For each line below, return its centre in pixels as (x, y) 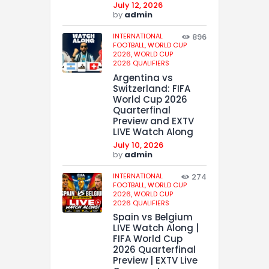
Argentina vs (143, 77)
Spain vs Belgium (153, 217)
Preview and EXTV (153, 121)
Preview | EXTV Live (155, 261)
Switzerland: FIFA (152, 88)
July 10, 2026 (138, 145)
